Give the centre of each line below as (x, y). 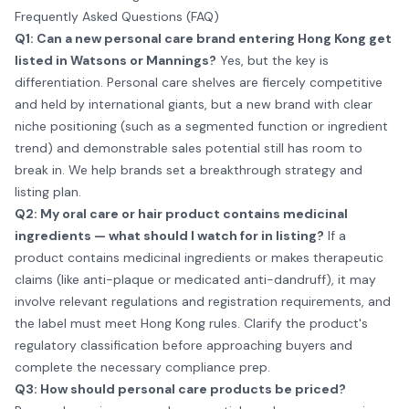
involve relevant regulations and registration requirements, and (203, 301)
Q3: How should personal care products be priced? (180, 389)
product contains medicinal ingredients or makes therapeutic (199, 257)
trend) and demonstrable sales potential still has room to (189, 148)
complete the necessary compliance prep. (142, 367)
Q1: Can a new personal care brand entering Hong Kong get (203, 38)
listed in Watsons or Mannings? (115, 60)
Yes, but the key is (273, 60)
